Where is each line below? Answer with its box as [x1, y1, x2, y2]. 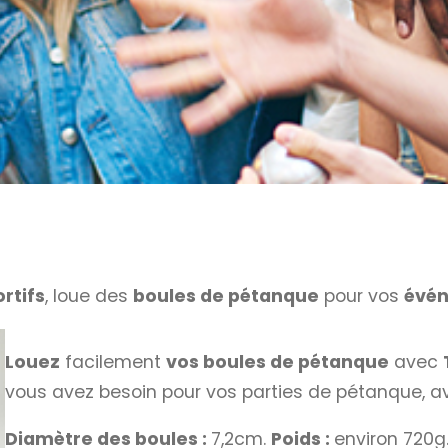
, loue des [45, 284, 133, 309]
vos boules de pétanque [166, 349, 390, 374]
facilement [60, 349, 167, 374]
